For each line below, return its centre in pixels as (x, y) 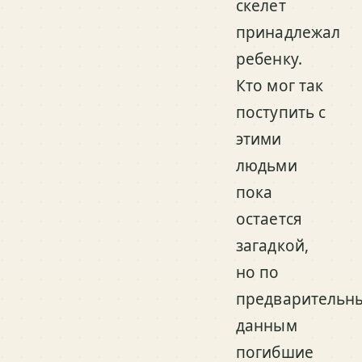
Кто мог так (280, 86)
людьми (267, 166)
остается (269, 219)
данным (267, 326)
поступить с (281, 112)
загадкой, (273, 246)
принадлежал (288, 32)
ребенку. (269, 59)
